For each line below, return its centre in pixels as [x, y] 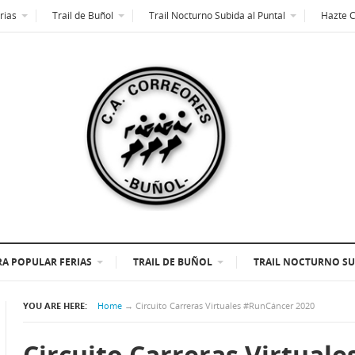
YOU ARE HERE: [55, 306]
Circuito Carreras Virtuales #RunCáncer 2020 [225, 306]
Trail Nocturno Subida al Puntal [217, 15]
